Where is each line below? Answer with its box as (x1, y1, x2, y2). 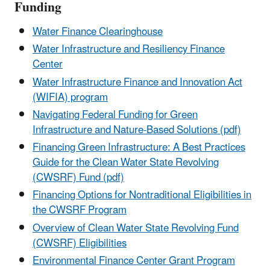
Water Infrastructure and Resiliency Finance (33, 39, 225, 61)
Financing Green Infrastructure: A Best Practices (33, 137, 245, 159)
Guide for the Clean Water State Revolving (33, 152, 219, 174)
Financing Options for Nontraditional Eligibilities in (33, 184, 251, 207)
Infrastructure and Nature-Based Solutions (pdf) (33, 119, 241, 141)
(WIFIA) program (33, 86, 108, 108)
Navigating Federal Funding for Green (33, 104, 198, 126)
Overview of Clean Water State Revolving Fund (33, 217, 239, 239)
